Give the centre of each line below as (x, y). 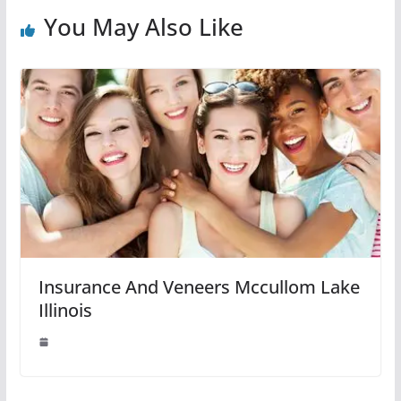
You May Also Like (143, 26)
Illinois (65, 311)
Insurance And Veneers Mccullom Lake (199, 287)
